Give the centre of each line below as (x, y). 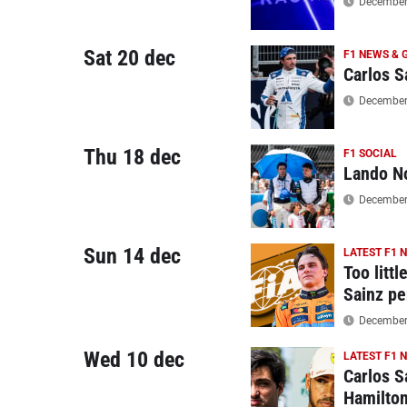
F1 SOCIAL (370, 154)
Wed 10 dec (134, 360)
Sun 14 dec (132, 256)
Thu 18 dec (132, 157)
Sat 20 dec (129, 58)
